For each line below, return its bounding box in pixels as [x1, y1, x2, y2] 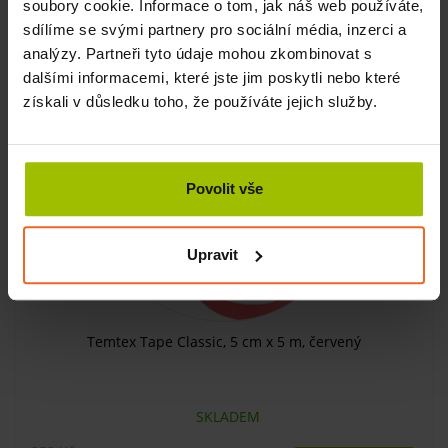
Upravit [187, 245, 239, 263]
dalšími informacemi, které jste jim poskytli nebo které [23, 69, 401, 87]
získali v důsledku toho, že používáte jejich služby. [23, 93, 377, 111]
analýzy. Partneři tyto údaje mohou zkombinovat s [23, 45, 372, 63]
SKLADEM [188, 406, 260, 426]
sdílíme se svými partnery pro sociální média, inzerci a [23, 21, 407, 39]
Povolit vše [185, 180, 263, 198]
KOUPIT [355, 3, 412, 24]
